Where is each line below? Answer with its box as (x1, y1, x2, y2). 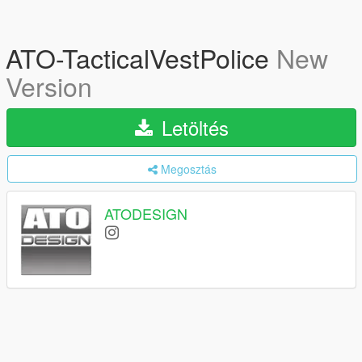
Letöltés (155, 113, 229, 141)
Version (6, 67, 92, 104)
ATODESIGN (104, 203, 187, 225)
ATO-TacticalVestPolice (6, 39, 276, 76)
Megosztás (161, 161, 217, 177)
